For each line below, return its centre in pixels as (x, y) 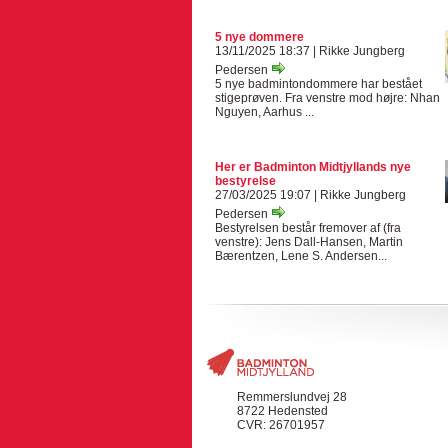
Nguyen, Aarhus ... (264, 112)
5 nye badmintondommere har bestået (318, 84)
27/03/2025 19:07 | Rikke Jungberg (310, 195)
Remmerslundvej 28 (292, 397)
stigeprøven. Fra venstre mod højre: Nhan (327, 98)
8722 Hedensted (282, 411)
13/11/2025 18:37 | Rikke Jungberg (310, 51)
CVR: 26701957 (281, 425)
